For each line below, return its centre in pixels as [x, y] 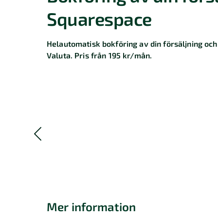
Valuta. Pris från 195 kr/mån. [100, 55]
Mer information [91, 206]
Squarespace [99, 18]
